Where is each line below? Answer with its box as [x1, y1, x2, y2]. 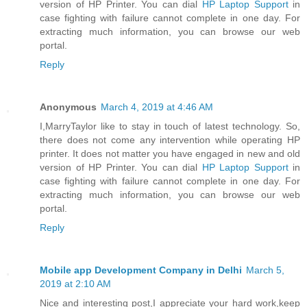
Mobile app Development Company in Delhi [40, 265, 242, 276]
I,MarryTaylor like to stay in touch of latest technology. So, [40, 121, 300, 132]
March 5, [246, 265, 284, 276]
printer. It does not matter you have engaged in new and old [40, 148, 300, 160]
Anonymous [40, 101, 97, 113]
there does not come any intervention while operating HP [40, 134, 300, 146]
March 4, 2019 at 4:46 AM [101, 101, 213, 113]
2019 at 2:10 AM [40, 278, 111, 290]
